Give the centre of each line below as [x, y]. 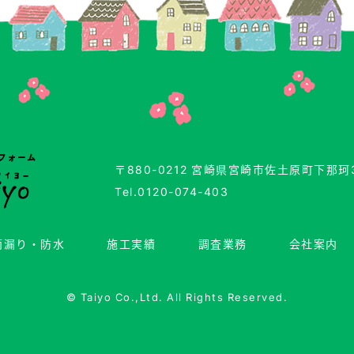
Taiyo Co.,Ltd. [122, 296]
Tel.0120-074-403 [172, 192]
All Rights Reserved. [226, 296]
